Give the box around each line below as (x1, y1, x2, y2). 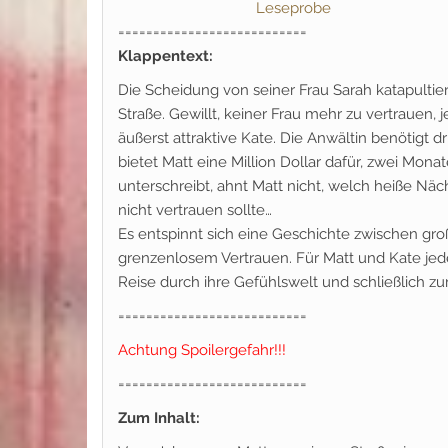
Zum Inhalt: (118, 409, 200, 427)
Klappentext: (118, 47, 213, 65)
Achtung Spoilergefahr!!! (118, 341, 286, 359)
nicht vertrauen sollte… (118, 201, 272, 219)
